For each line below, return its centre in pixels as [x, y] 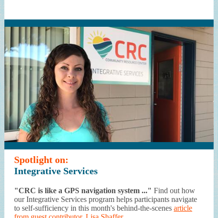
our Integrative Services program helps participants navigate [106, 199]
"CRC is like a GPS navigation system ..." [83, 191]
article [183, 208]
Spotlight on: [43, 160]
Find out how [173, 191]
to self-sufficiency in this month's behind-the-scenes [94, 208]
